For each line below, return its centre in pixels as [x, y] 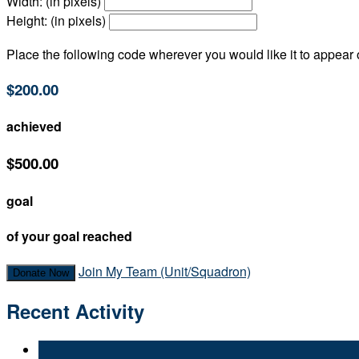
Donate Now [41, 273]
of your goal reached [69, 236]
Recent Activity [75, 311]
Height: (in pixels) [56, 21]
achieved [34, 127]
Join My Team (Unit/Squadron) [165, 272]
